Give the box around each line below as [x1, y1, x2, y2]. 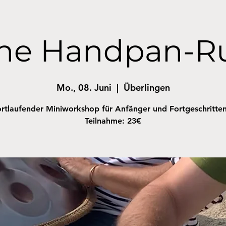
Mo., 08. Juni [56, 82, 111, 93]
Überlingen [123, 82, 170, 93]
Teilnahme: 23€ [85, 116, 141, 126]
